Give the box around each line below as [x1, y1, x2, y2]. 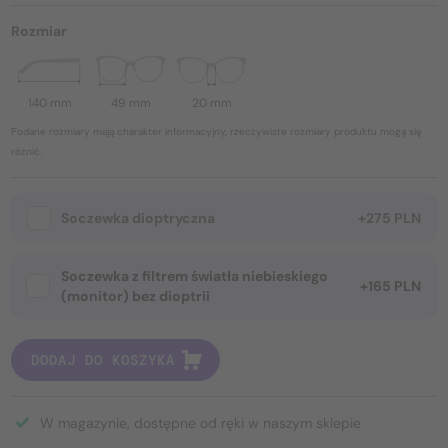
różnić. [11, 145, 42, 159]
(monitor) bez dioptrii [61, 287, 210, 306]
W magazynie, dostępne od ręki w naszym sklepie [40, 414, 361, 433]
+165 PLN [360, 277, 421, 296]
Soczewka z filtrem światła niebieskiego [61, 267, 328, 286]
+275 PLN [358, 209, 421, 228]
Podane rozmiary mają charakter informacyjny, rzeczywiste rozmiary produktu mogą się [11, 125, 422, 139]
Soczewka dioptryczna [61, 209, 215, 228]
